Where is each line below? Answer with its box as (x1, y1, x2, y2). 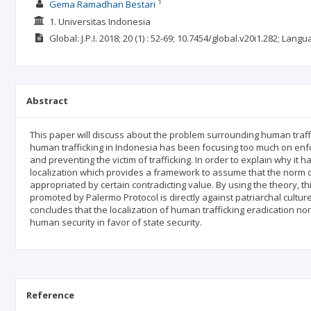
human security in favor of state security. (30, 216, 202, 228)
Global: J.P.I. (49, 32, 97, 44)
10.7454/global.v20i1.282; (176, 32, 282, 44)
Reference (26, 289, 74, 301)
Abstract (26, 94, 68, 107)
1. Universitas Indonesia (49, 15, 151, 28)
